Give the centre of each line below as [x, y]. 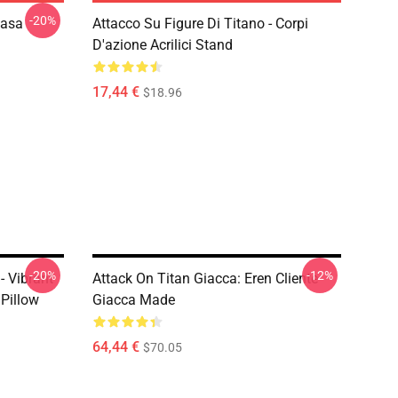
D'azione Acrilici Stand [163, 45]
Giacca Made [134, 300]
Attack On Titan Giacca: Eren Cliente [205, 279]
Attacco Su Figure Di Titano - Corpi [200, 24]
